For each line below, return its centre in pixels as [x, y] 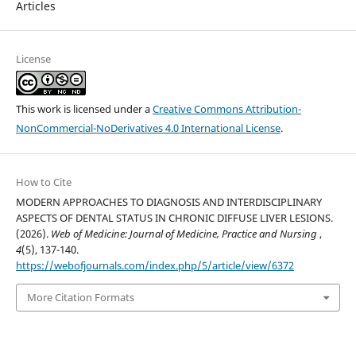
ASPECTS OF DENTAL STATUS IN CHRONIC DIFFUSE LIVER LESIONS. [174, 218]
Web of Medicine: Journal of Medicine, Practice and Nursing [185, 234]
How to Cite [43, 182]
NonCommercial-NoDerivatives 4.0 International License [148, 128]
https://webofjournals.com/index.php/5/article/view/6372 [155, 266]
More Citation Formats [80, 298]
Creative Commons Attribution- [226, 109]
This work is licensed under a [84, 109]
